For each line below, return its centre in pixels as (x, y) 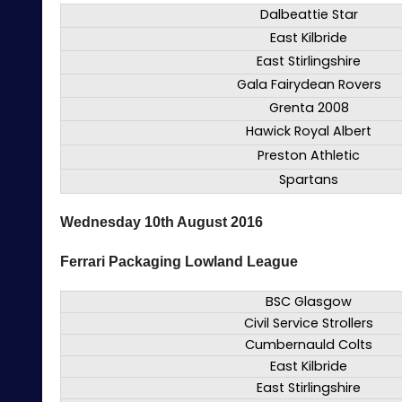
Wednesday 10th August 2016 (162, 223)
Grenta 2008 (309, 108)
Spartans (309, 180)
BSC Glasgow (309, 302)
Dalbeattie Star (309, 15)
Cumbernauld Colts (309, 345)
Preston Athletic (309, 156)
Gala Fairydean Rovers (309, 85)
